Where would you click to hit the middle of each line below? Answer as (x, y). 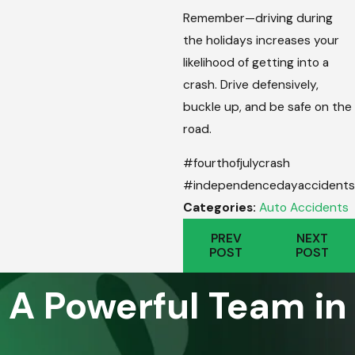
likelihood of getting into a (256, 62)
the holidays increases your (261, 40)
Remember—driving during (258, 18)
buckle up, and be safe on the (267, 107)
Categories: (221, 208)
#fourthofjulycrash (237, 164)
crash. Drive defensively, (251, 84)
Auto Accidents (304, 208)
